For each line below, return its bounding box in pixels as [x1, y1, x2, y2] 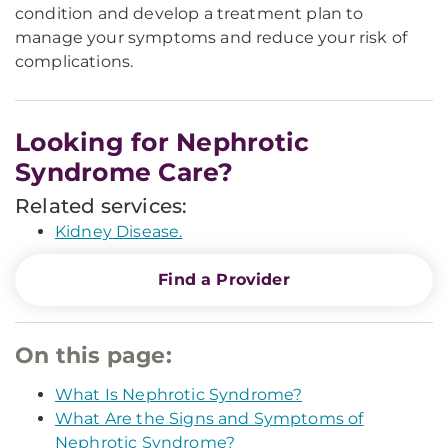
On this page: [15, 342, 172, 369]
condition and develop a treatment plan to [15, 4, 364, 23]
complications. [15, 52, 134, 71]
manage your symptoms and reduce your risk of [15, 28, 408, 47]
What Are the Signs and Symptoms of [55, 409, 364, 428]
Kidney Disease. [55, 222, 183, 241]
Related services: [15, 194, 188, 218]
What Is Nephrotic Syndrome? [55, 385, 303, 404]
